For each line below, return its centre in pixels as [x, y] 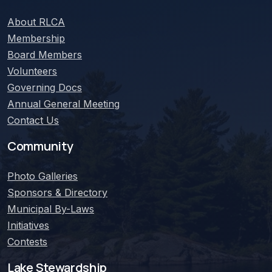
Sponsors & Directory [57, 192]
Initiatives [28, 225]
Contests [27, 241]
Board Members [45, 54]
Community [40, 146]
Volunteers [32, 71]
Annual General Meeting [63, 104]
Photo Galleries [42, 176]
